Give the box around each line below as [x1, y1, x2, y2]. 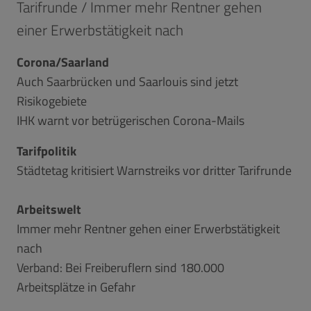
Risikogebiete [17, 91, 87, 110]
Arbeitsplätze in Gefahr [17, 277, 135, 296]
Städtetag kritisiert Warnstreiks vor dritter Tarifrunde [17, 160, 292, 180]
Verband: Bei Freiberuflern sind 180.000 [17, 258, 224, 277]
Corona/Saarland [17, 52, 109, 72]
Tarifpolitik [17, 141, 76, 160]
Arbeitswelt [17, 199, 81, 219]
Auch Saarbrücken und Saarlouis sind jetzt [17, 72, 238, 91]
